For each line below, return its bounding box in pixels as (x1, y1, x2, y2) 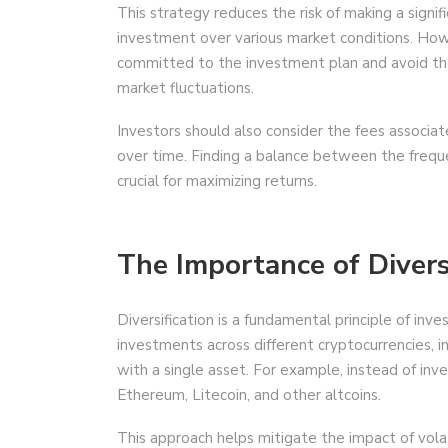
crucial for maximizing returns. (117, 170, 317, 191)
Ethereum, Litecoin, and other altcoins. (117, 384, 381, 405)
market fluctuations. (117, 77, 254, 98)
